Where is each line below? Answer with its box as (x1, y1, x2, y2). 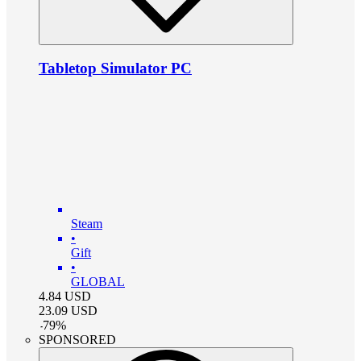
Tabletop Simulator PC (39, 60, 192, 77)
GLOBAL (71, 275, 125, 289)
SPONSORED (39, 333, 116, 347)
